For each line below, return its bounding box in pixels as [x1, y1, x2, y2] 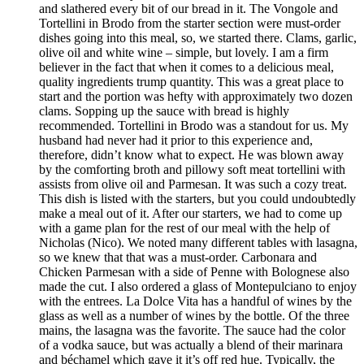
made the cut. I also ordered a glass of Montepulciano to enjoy [39, 279, 357, 294]
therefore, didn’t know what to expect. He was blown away [39, 148, 344, 162]
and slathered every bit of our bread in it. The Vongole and [39, 2, 338, 16]
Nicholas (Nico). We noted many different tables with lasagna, [39, 236, 357, 250]
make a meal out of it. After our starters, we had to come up [39, 206, 342, 221]
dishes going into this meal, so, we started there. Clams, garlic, [39, 31, 357, 45]
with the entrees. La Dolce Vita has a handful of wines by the [39, 294, 352, 309]
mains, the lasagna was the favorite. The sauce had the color [39, 323, 345, 338]
